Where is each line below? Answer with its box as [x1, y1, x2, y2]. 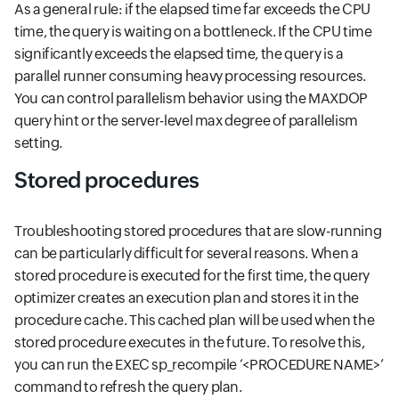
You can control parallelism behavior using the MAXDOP [14, 90, 368, 107]
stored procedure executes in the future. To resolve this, [14, 334, 365, 351]
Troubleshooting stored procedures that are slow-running [14, 223, 382, 240]
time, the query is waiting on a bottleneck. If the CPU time [14, 23, 372, 40]
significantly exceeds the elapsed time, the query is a [14, 45, 344, 62]
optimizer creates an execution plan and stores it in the [14, 289, 359, 306]
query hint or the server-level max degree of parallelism [14, 112, 358, 129]
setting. [14, 134, 63, 151]
